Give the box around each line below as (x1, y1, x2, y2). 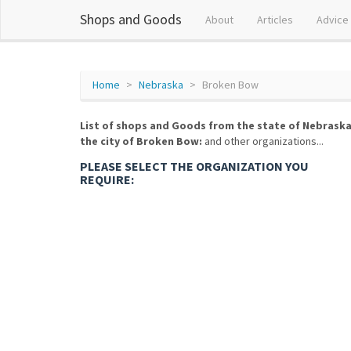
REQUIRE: (80, 172, 134, 187)
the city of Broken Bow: (80, 134, 202, 148)
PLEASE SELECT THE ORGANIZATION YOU (80, 158, 309, 174)
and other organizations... (202, 134, 324, 148)
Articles (257, 13, 293, 27)
